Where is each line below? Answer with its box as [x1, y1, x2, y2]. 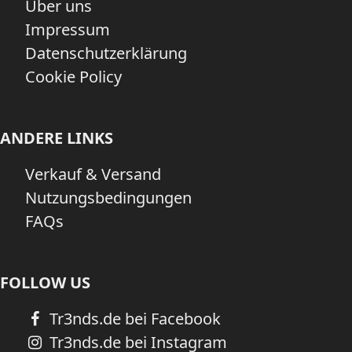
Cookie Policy [25, 66, 122, 87]
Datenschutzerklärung [25, 42, 187, 64]
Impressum [25, 19, 110, 40]
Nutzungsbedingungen [25, 187, 192, 208]
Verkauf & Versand [25, 163, 161, 185]
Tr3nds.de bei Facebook [45, 308, 221, 329]
